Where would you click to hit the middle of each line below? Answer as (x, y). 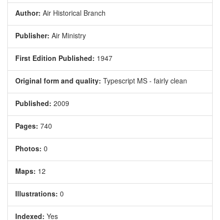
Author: (28, 13)
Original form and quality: (58, 81)
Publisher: (32, 35)
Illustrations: (37, 193)
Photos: (28, 148)
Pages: (27, 126)
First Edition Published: (55, 58)
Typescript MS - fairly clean (144, 81)
